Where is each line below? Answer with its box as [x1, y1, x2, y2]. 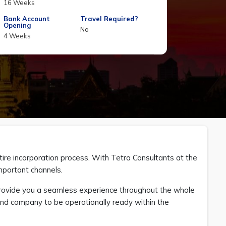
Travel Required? [80, 15, 138, 23]
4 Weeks [4, 32, 31, 40]
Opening [4, 21, 31, 29]
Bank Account [4, 15, 50, 23]
